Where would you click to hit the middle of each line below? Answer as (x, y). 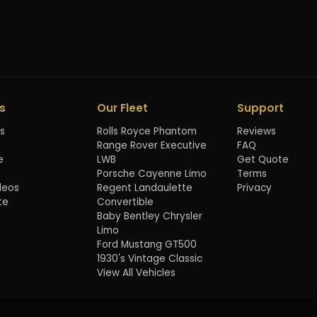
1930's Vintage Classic (150, 258)
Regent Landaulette (145, 188)
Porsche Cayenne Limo (152, 173)
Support (260, 108)
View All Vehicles (137, 272)
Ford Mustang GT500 (147, 244)
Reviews (256, 131)
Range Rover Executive (152, 145)
